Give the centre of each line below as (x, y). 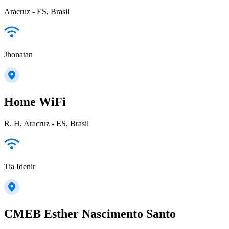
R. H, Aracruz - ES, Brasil (47, 124)
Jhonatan (18, 55)
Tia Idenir (20, 167)
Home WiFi (35, 102)
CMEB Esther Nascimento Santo (90, 214)
